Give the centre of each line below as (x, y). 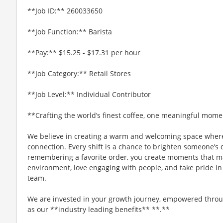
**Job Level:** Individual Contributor (89, 94)
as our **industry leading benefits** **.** (99, 209)
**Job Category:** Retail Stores (79, 73)
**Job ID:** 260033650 (65, 10)
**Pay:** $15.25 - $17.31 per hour (84, 52)
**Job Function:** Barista (70, 31)
